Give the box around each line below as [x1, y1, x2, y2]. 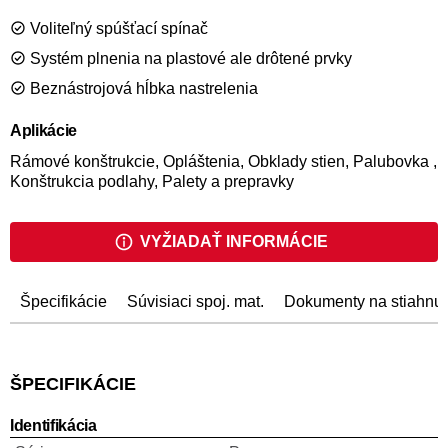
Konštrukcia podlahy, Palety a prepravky [10, 173, 294, 190]
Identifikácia [10, 417, 97, 434]
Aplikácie [10, 122, 78, 139]
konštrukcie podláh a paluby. [10, 10, 212, 27]
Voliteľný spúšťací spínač [30, 20, 208, 37]
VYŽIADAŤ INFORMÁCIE [139, 233, 328, 250]
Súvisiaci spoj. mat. [127, 293, 264, 310]
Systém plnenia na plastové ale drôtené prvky [30, 50, 352, 67]
